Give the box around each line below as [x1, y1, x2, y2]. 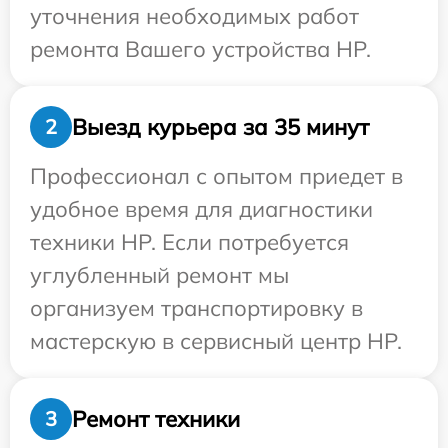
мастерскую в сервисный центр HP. [30, 327, 402, 355]
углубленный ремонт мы [30, 261, 289, 289]
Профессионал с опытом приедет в [30, 162, 403, 190]
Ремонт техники [72, 404, 240, 433]
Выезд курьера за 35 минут [72, 112, 369, 141]
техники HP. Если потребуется [30, 228, 349, 256]
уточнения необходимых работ [30, 2, 359, 30]
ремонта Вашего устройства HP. [30, 35, 371, 63]
